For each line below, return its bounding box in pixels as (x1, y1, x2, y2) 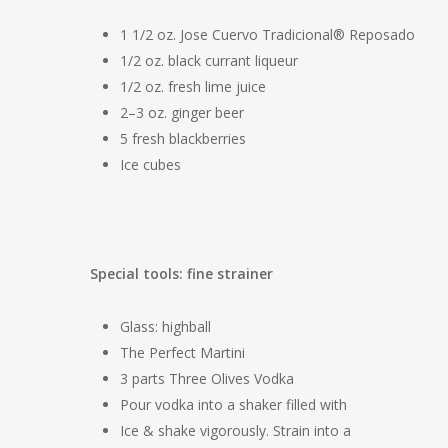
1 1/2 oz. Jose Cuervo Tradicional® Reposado (120, 25, 415, 44)
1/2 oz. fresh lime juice (120, 77, 266, 96)
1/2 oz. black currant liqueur (120, 51, 298, 70)
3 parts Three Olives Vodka (120, 369, 294, 388)
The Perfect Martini (120, 343, 245, 362)
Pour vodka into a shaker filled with (120, 395, 347, 414)
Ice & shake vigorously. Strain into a (120, 421, 351, 440)
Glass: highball (120, 317, 211, 336)
